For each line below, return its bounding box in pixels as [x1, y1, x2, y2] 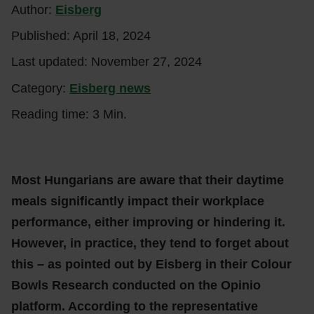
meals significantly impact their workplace [11, 194, 264, 208]
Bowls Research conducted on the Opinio [11, 278, 261, 292]
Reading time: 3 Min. [11, 107, 127, 121]
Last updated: [11, 55, 91, 69]
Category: [11, 81, 69, 95]
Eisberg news [69, 81, 151, 95]
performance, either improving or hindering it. [11, 215, 285, 229]
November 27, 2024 [91, 55, 202, 69]
